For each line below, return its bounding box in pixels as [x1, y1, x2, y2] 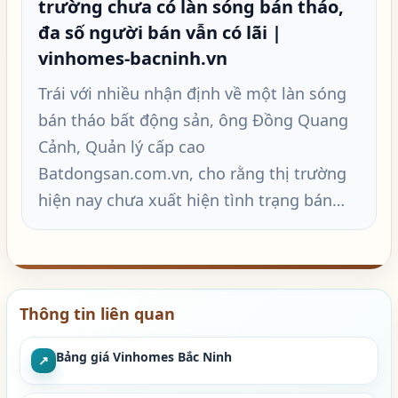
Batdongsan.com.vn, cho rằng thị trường [38, 163, 346, 184]
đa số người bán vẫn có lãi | [38, 20, 282, 44]
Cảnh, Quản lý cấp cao [38, 136, 205, 157]
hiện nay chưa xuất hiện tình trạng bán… [38, 189, 345, 211]
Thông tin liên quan [20, 303, 175, 324]
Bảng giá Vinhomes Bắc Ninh [56, 348, 232, 365]
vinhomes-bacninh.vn [38, 46, 227, 70]
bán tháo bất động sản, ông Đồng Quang [38, 109, 348, 131]
